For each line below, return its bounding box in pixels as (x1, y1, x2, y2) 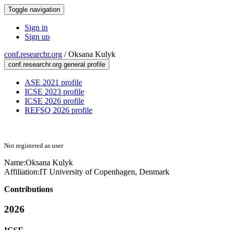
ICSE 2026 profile (25, 97, 84, 105)
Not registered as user (4, 142, 63, 149)
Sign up (25, 32, 50, 41)
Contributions (4, 185, 53, 194)
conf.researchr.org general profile (8, 61, 105, 68)
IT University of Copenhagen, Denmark (40, 167, 169, 176)
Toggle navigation (8, 6, 60, 13)
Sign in (25, 23, 48, 32)
